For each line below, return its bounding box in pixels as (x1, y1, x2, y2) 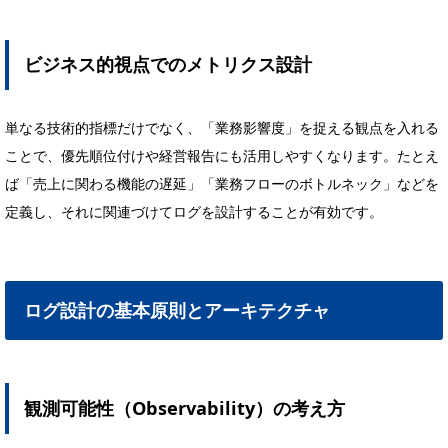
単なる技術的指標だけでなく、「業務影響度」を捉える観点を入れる (5, 118, 439, 138)
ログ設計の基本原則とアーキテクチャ (24, 298, 331, 323)
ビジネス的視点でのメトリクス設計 (23, 52, 312, 77)
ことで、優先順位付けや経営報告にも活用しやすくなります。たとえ (5, 146, 439, 166)
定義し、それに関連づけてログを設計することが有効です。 (5, 202, 383, 222)
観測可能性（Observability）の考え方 (23, 396, 345, 420)
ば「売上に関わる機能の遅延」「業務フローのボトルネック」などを (5, 174, 439, 194)
